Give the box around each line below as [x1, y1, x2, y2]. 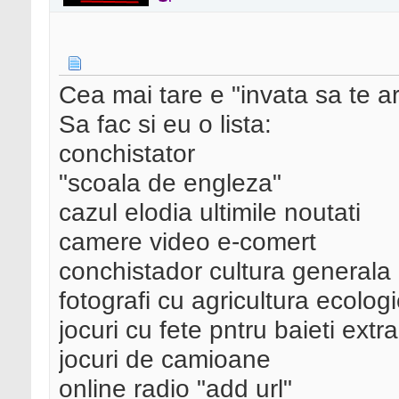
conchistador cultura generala [59, 256, 391, 286]
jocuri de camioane [59, 345, 271, 374]
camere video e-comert [59, 227, 316, 256]
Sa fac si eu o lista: [59, 110, 272, 139]
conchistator [59, 139, 195, 168]
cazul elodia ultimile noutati [59, 198, 361, 227]
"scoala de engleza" [59, 168, 281, 198]
